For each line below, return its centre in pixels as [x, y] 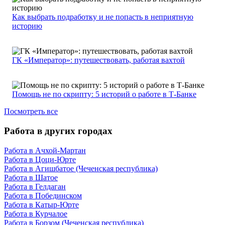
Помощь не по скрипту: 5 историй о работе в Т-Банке [104, 94]
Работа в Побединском [43, 195]
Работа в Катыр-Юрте [41, 204]
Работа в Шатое [31, 177]
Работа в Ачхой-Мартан [45, 150]
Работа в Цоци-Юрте [40, 159]
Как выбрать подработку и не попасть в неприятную [103, 17]
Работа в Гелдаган [35, 186]
